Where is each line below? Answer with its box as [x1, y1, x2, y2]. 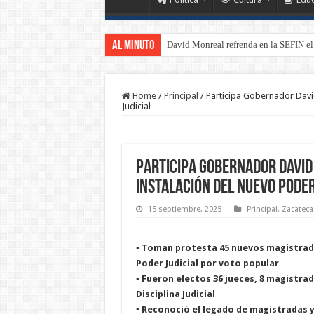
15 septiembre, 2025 [147, 204, 221, 214]
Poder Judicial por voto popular [135, 257, 279, 268]
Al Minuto [111, 39, 154, 53]
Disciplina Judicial [135, 288, 215, 299]
